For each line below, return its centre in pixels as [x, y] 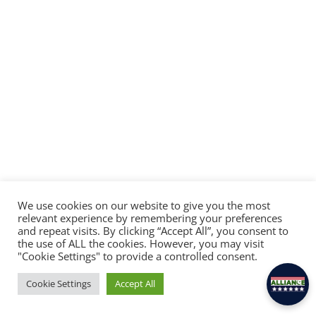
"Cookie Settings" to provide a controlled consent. [138, 256]
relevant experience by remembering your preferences [150, 218]
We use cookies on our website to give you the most [144, 205]
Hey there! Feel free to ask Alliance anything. [193, 244]
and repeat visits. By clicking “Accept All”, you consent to [153, 231]
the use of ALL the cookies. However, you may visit [141, 243]
